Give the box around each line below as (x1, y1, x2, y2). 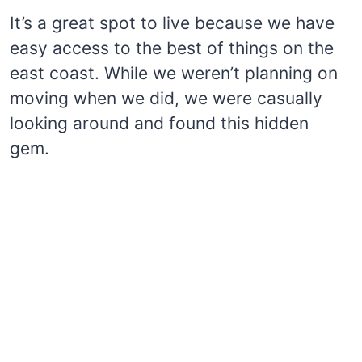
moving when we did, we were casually (10, 87, 322, 108)
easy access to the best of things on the (10, 37, 334, 58)
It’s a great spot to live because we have (10, 12, 335, 33)
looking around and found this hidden (10, 112, 309, 133)
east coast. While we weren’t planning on (10, 62, 338, 83)
